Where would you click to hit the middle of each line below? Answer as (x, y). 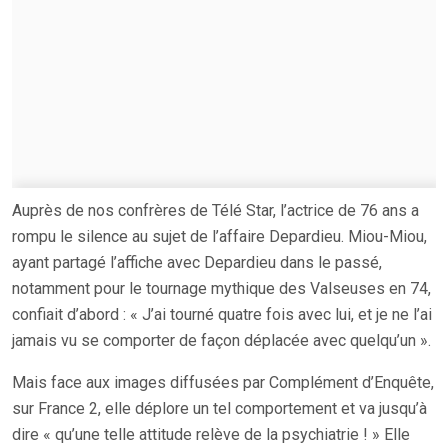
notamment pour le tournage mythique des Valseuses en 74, (221, 288)
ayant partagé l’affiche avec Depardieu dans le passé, (197, 262)
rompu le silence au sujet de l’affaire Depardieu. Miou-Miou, (219, 236)
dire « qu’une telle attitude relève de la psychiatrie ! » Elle (211, 434)
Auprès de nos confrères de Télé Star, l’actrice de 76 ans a (215, 210)
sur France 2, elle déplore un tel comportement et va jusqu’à (219, 408)
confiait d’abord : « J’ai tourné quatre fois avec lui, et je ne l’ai (222, 314)
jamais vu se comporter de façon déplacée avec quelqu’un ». (223, 340)
